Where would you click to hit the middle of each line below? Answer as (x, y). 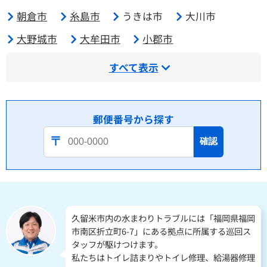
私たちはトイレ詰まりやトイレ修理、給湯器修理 (163, 257)
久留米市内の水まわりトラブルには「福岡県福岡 (163, 218)
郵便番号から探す (133, 119)
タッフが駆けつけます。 (117, 244)
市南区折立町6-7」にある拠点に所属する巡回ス (161, 231)
